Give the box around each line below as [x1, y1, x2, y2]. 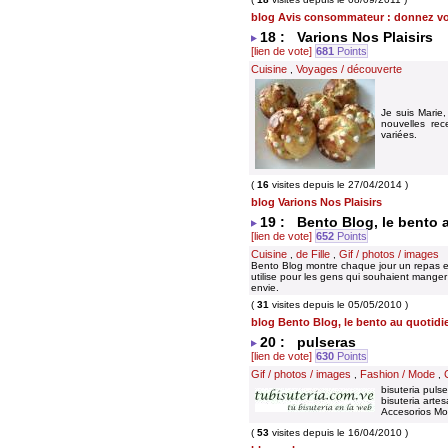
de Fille [296, 248, 330, 260]
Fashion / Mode [360, 368, 435, 380]
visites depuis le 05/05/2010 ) [269, 299, 408, 310]
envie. [251, 282, 279, 293]
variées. [381, 129, 420, 140]
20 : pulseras [260, 334, 356, 350]
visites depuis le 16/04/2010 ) [269, 427, 408, 438]
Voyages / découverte [296, 63, 402, 75]
